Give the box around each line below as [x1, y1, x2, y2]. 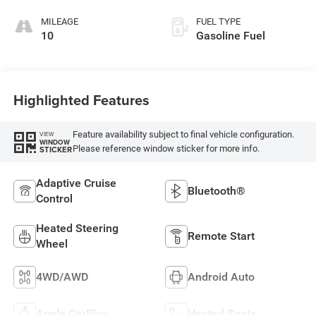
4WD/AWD [35, 269, 88, 284]
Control [35, 191, 73, 205]
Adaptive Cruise [35, 176, 116, 190]
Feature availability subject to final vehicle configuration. [72, 129, 294, 140]
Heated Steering [35, 221, 119, 235]
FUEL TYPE [196, 16, 241, 27]
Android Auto [188, 269, 255, 284]
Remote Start [188, 229, 255, 243]
